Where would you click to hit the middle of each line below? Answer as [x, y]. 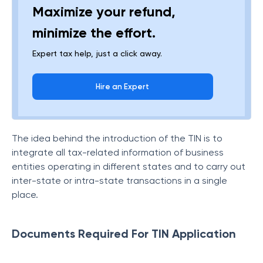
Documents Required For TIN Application [124, 234]
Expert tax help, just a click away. [97, 53]
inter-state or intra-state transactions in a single [119, 181]
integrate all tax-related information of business [118, 152]
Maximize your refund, [104, 11]
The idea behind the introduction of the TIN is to [117, 138]
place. [25, 195]
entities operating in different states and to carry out [129, 166]
